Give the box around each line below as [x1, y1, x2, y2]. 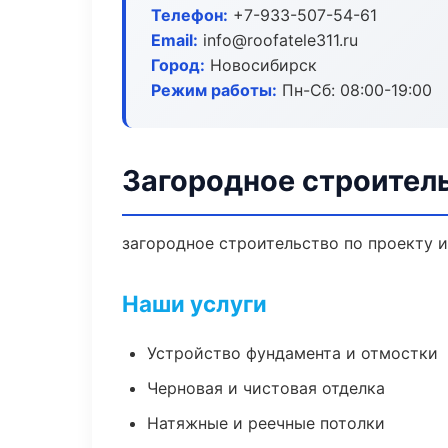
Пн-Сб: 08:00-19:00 [277, 80, 432, 100]
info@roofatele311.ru [198, 30, 358, 50]
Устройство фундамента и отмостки [147, 343, 438, 363]
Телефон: [151, 5, 228, 25]
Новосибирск [205, 55, 317, 75]
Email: [151, 30, 198, 50]
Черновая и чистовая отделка [147, 378, 385, 398]
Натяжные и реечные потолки [147, 413, 385, 433]
